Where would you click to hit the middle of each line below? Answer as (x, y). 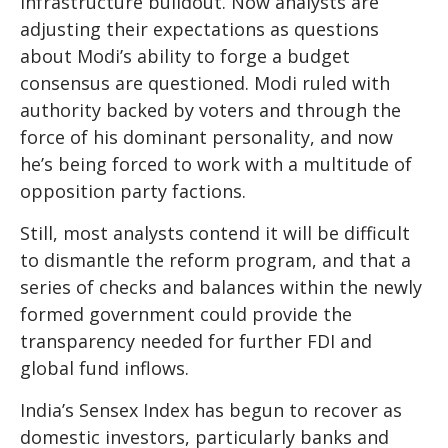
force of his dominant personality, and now (206, 136)
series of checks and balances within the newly (221, 286)
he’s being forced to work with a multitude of (216, 163)
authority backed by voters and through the (210, 109)
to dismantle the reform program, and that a (215, 259)
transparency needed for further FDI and (196, 340)
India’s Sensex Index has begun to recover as (211, 409)
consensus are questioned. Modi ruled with (205, 82)
